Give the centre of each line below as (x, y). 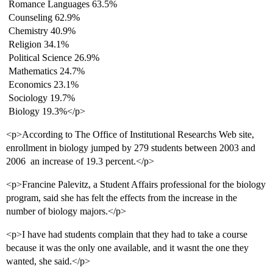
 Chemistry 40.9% (41, 31)
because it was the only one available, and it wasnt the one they (127, 248)
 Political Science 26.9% (53, 58)
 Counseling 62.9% (43, 18)
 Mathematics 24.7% (45, 71)
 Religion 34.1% (37, 44)
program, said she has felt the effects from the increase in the (122, 198)
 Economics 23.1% (42, 85)
